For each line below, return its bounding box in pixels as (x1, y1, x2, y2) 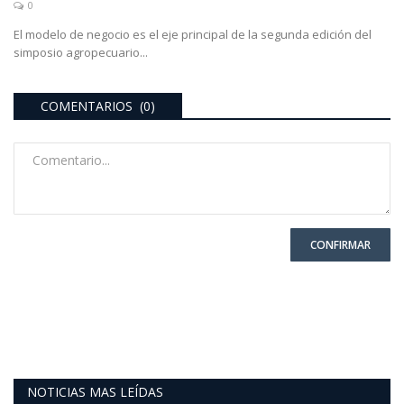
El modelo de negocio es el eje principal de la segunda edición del (14, 26, 372, 43)
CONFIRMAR (310, 237, 371, 253)
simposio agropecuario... (14, 44, 148, 61)
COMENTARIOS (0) (41, 97, 155, 115)
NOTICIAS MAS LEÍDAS (27, 383, 163, 401)
